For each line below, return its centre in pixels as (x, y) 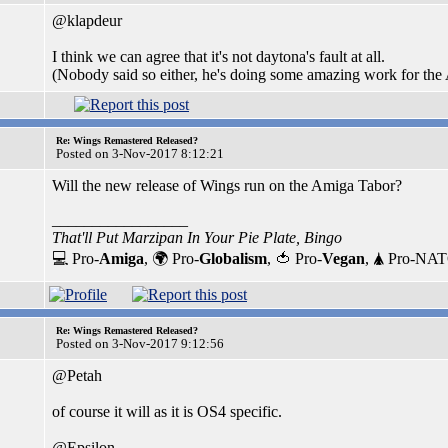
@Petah (77, 375)
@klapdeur (87, 20)
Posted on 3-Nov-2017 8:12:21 (140, 153)
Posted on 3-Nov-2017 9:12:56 (140, 343)
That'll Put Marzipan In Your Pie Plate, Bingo (197, 237)
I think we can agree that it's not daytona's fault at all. (218, 56)
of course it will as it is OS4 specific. (167, 411)
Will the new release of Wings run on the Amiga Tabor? (227, 185)
